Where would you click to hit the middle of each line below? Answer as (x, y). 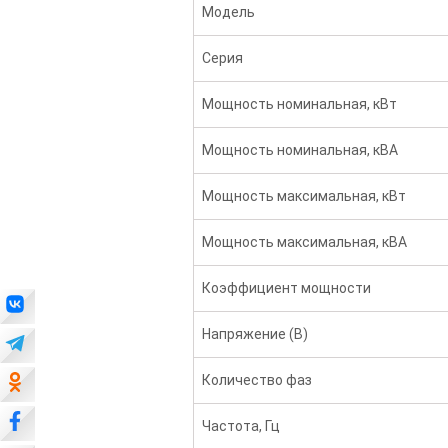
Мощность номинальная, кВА (300, 150)
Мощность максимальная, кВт (304, 196)
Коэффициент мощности (287, 288)
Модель (229, 12)
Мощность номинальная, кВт (300, 104)
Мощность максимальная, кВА (305, 242)
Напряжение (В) (255, 334)
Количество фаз (257, 380)
